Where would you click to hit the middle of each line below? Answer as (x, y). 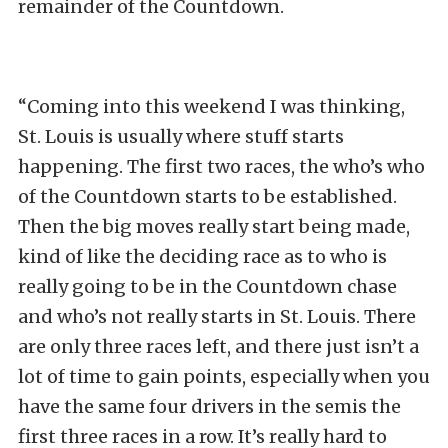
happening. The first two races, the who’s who (221, 166)
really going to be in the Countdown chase (207, 286)
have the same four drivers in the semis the (209, 406)
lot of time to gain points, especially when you (224, 376)
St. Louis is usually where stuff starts (181, 136)
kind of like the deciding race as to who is (202, 256)
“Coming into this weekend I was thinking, (211, 106)
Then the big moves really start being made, (214, 226)
